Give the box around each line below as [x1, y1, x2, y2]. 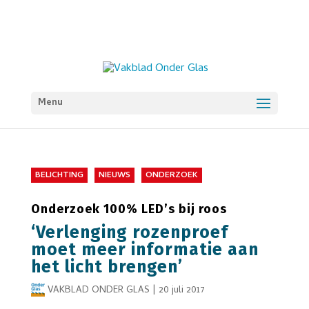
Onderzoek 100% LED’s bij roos [30, 201, 227, 217]
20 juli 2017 [158, 283, 205, 299]
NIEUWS [98, 169, 130, 183]
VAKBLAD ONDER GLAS [47, 283, 150, 299]
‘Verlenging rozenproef [30, 222, 228, 243]
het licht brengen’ [30, 257, 183, 277]
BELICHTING [34, 169, 83, 183]
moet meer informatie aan [30, 239, 259, 260]
